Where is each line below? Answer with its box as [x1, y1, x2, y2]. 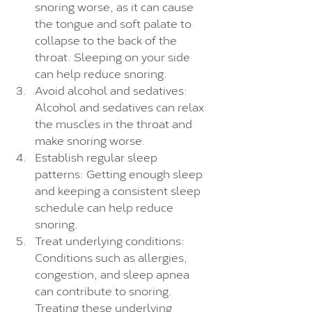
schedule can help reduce [35, 197, 176, 215]
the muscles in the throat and [35, 114, 195, 132]
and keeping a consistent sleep [35, 180, 203, 198]
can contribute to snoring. [35, 281, 175, 299]
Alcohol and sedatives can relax [35, 97, 207, 115]
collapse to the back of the [35, 30, 180, 48]
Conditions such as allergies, [35, 247, 190, 265]
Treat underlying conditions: [35, 231, 187, 249]
